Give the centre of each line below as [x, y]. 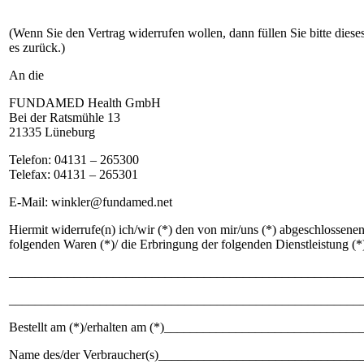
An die [26, 76]
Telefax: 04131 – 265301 [74, 175]
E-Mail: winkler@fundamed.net [91, 202]
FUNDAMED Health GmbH [85, 103]
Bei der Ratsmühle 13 [65, 118]
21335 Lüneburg [52, 132]
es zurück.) [37, 48]
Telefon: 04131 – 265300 [74, 160]
